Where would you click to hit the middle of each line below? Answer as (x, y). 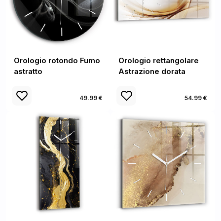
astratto (28, 71)
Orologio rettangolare (159, 60)
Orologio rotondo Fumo (57, 60)
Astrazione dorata (152, 71)
